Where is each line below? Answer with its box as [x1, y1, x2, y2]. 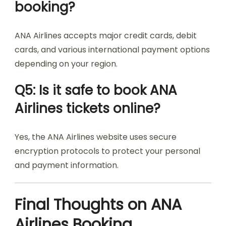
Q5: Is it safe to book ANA [15, 81, 177, 99]
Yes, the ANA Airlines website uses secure [15, 131, 177, 143]
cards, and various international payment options [15, 44, 210, 55]
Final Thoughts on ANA [15, 194, 182, 215]
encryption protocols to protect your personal [15, 145, 200, 157]
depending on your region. [15, 58, 118, 70]
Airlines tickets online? [15, 99, 160, 118]
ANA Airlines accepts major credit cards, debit [15, 30, 197, 41]
